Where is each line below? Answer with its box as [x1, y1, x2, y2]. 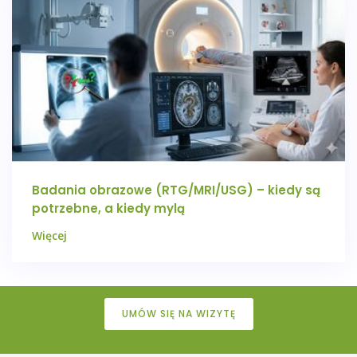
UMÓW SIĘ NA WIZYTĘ [121, 307, 236, 321]
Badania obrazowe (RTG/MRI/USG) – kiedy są [32, 182, 320, 199]
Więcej [32, 228, 67, 244]
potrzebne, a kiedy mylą [32, 200, 185, 218]
